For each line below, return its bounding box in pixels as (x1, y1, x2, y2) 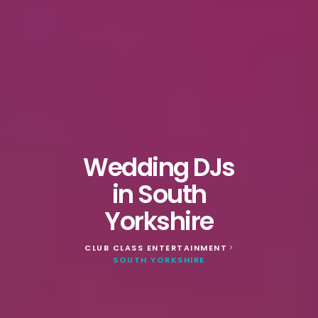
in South (111, 176, 207, 212)
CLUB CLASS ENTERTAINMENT (84, 241, 228, 253)
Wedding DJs (83, 149, 235, 185)
